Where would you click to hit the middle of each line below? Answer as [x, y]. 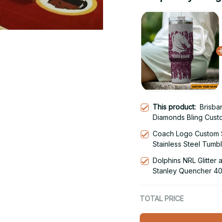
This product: [176, 107]
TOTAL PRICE [162, 198]
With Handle [172, 181]
